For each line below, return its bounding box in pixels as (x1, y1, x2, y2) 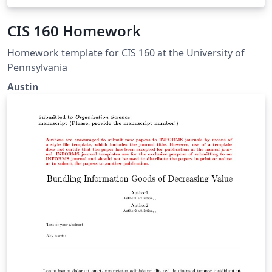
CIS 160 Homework (7, 21, 141, 41)
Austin (7, 80, 38, 94)
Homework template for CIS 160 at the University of (7, 46, 245, 60)
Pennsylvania (7, 61, 67, 75)
